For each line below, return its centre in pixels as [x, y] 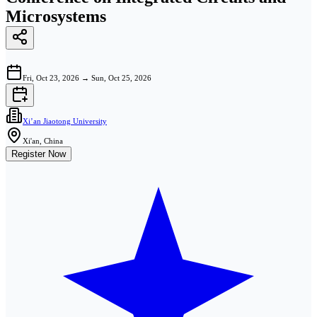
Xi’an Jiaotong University [65, 121]
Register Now [39, 154]
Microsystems [56, 16]
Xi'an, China [43, 140]
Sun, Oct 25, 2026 [121, 77]
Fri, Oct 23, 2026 [51, 77]
